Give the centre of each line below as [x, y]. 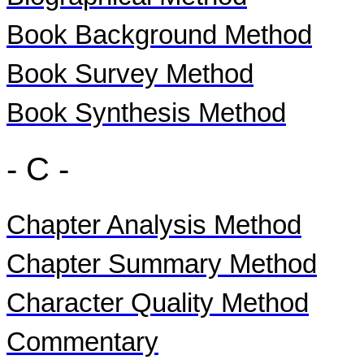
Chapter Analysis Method [154, 225]
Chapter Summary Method [162, 264]
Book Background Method [159, 35]
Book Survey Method [130, 74]
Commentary [82, 342]
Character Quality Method [158, 303]
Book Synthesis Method [146, 113]
